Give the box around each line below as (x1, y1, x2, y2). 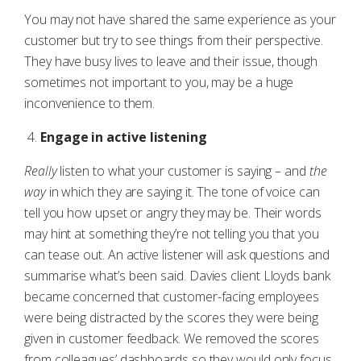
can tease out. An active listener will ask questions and (24, 246, 330, 263)
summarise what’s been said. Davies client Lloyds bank (24, 267, 330, 284)
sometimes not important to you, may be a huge (24, 73, 294, 91)
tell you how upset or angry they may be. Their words (24, 204, 322, 222)
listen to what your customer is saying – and (56, 162, 309, 180)
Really (24, 162, 57, 180)
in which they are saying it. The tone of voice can (45, 183, 320, 201)
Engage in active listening (40, 128, 207, 146)
